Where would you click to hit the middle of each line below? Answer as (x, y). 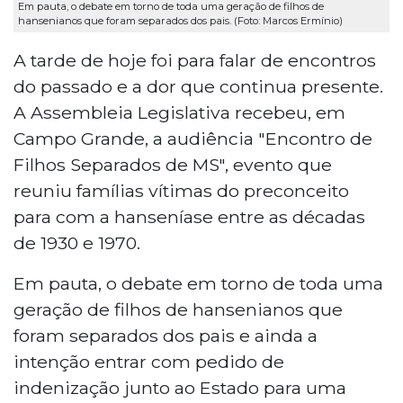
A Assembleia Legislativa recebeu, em (179, 112)
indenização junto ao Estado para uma (180, 387)
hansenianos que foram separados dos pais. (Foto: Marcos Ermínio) (180, 21)
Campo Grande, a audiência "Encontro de (193, 138)
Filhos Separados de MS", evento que (173, 164)
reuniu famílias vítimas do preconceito (181, 190)
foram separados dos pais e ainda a (166, 335)
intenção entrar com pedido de (149, 361)
